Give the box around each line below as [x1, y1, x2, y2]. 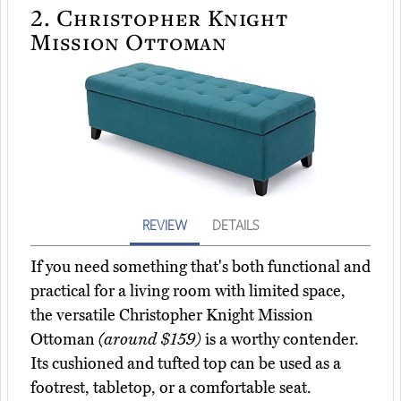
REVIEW [142, 216, 187, 235]
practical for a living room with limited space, [30, 281, 346, 302]
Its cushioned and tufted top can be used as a [30, 354, 341, 374]
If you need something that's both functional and [30, 257, 371, 277]
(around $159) [98, 329, 201, 350]
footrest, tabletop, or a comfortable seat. [30, 378, 311, 398]
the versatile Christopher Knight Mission [30, 305, 313, 326]
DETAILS [212, 216, 259, 235]
